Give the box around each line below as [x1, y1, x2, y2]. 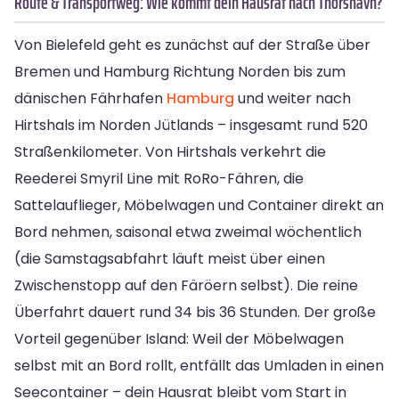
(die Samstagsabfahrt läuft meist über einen [14, 248, 325, 270]
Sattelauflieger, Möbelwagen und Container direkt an [14, 195, 384, 216]
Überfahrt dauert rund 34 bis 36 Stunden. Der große [14, 302, 376, 323]
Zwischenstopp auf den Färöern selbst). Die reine [14, 275, 358, 297]
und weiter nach [234, 88, 351, 110]
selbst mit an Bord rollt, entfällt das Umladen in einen [14, 355, 384, 377]
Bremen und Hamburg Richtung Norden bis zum [14, 61, 346, 83]
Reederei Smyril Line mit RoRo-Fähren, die [14, 168, 304, 190]
